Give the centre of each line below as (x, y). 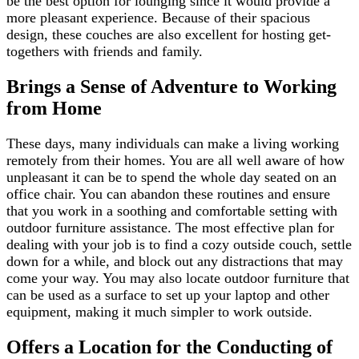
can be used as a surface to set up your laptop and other (168, 294)
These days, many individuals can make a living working (173, 143)
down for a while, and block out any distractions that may (175, 261)
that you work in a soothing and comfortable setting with (172, 210)
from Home (54, 108)
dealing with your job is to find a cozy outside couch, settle (179, 244)
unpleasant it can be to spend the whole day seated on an (171, 177)
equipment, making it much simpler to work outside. (159, 311)
